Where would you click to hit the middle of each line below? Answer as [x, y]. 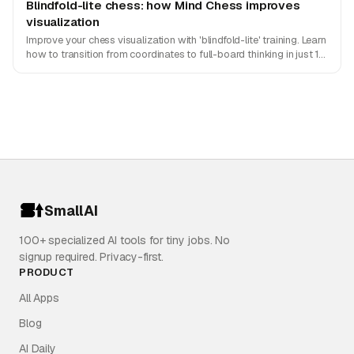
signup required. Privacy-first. [92, 257]
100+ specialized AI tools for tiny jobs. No [125, 240]
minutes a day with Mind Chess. [98, 68]
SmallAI [71, 210]
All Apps [39, 298]
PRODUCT [47, 272]
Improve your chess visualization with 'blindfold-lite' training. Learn [176, 40]
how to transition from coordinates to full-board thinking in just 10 [176, 54]
